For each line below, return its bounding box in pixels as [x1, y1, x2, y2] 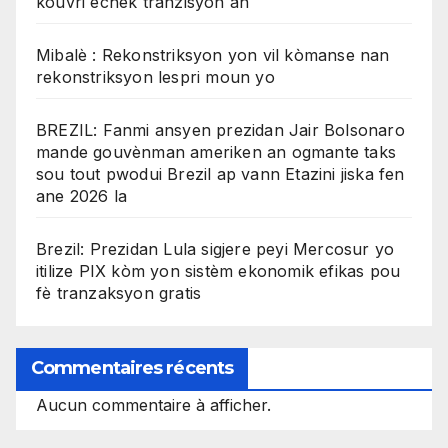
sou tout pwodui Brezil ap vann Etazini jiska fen [36, 163, 405, 184]
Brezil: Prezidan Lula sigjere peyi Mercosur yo [36, 238, 395, 259]
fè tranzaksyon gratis [36, 282, 202, 303]
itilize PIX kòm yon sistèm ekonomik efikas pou [36, 260, 401, 281]
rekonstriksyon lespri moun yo [36, 66, 275, 87]
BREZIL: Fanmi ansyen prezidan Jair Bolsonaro [36, 119, 405, 140]
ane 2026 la [36, 185, 128, 206]
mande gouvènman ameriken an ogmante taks [36, 141, 397, 162]
